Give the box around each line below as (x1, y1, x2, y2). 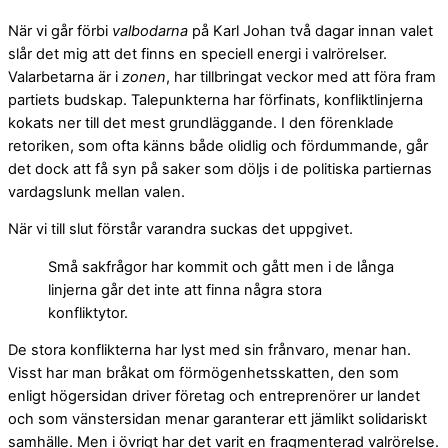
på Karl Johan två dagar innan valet (188, 21, 433, 40)
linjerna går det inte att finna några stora (48, 280, 322, 299)
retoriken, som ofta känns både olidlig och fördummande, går (8, 136, 428, 155)
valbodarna (112, 21, 188, 40)
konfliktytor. (48, 303, 132, 322)
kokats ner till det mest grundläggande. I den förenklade (8, 113, 394, 132)
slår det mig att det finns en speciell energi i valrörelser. (8, 44, 387, 63)
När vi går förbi (8, 21, 112, 40)
